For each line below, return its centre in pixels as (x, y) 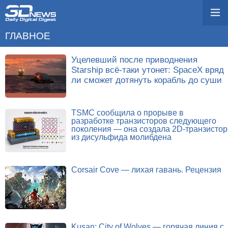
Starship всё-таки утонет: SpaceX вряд (148, 70)
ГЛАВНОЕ (28, 36)
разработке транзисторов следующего (144, 121)
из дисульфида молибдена (121, 137)
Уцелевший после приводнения (134, 60)
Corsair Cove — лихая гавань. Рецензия (146, 170)
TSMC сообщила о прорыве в (127, 113)
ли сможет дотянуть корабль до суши (147, 80)
